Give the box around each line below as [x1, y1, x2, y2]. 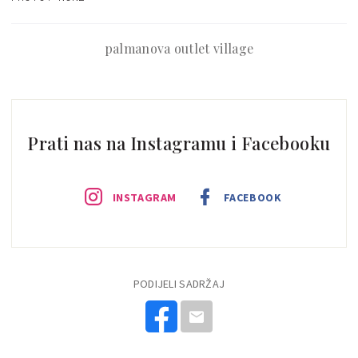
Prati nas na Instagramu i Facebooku [27, 130, 331, 155]
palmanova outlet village [104, 39, 254, 57]
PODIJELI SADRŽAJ [133, 276, 225, 291]
